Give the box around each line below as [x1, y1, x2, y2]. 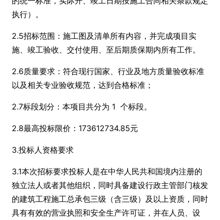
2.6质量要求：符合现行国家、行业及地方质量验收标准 [12, 66, 204, 76]
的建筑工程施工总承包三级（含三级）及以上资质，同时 [12, 194, 208, 204]
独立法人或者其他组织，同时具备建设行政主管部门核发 [12, 180, 208, 190]
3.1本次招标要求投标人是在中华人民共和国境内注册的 [12, 166, 202, 176]
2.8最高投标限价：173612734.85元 [12, 123, 138, 133]
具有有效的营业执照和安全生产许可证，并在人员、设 [12, 208, 200, 218]
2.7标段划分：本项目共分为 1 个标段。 [12, 102, 152, 111]
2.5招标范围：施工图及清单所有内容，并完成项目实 [12, 31, 196, 41]
